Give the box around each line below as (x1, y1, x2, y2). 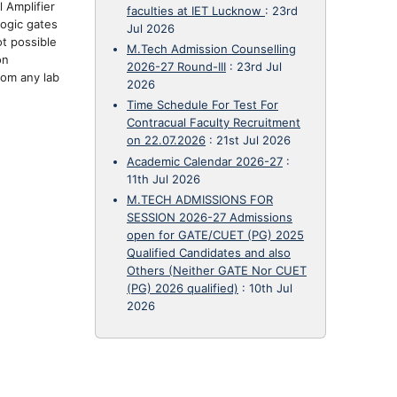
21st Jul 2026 (216, 133, 291, 148)
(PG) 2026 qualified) (127, 280, 238, 295)
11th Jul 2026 (127, 171, 200, 186)
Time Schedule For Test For (127, 97, 278, 113)
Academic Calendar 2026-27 (127, 153, 283, 168)
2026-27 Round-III (127, 59, 226, 74)
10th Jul (249, 280, 292, 295)
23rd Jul (237, 59, 282, 74)
